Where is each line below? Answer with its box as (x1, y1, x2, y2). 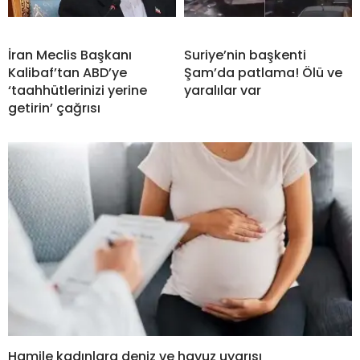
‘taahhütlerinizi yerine (8, 81, 147, 100)
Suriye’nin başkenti (184, 46, 306, 65)
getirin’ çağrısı (8, 99, 100, 118)
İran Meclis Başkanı (8, 46, 132, 65)
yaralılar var (184, 81, 261, 100)
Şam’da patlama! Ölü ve (184, 63, 342, 83)
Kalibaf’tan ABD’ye (8, 63, 127, 83)
